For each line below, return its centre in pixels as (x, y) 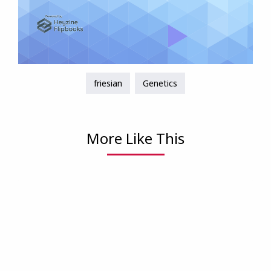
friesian (108, 83)
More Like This (135, 138)
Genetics (160, 83)
